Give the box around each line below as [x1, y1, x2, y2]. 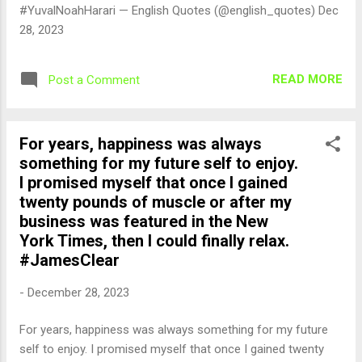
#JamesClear [19, 250, 120, 270]
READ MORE [272, 72, 343, 86]
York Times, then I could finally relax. [19, 230, 289, 250]
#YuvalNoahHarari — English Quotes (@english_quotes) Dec [19, 2, 339, 18]
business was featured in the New [19, 211, 268, 231]
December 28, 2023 [27, 284, 129, 300]
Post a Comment [48, 72, 140, 87]
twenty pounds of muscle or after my [19, 192, 292, 212]
